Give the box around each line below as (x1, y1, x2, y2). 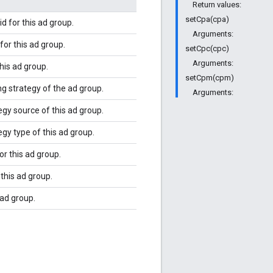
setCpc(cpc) (185, 44, 229, 53)
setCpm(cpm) (185, 73, 234, 82)
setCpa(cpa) (185, 15, 229, 24)
